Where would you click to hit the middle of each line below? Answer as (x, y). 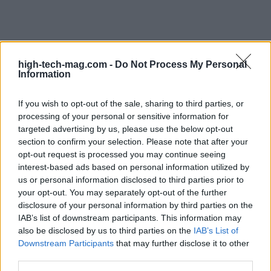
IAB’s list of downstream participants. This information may (130, 218)
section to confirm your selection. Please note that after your (133, 142)
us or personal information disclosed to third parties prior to (131, 180)
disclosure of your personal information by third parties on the (135, 205)
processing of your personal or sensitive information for (123, 116)
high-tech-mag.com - (67, 64)
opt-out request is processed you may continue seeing (122, 154)
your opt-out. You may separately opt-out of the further (122, 192)
